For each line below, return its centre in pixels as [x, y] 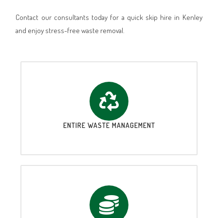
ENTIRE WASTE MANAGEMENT [109, 125]
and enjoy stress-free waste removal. [70, 30]
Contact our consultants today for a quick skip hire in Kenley [109, 17]
